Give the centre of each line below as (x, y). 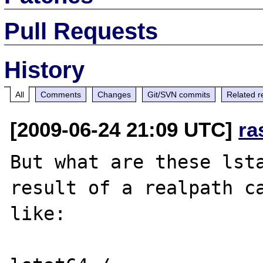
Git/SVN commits (179, 94)
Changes (114, 94)
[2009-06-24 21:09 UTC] (124, 129)
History (45, 70)
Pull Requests (81, 31)
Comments (61, 94)
